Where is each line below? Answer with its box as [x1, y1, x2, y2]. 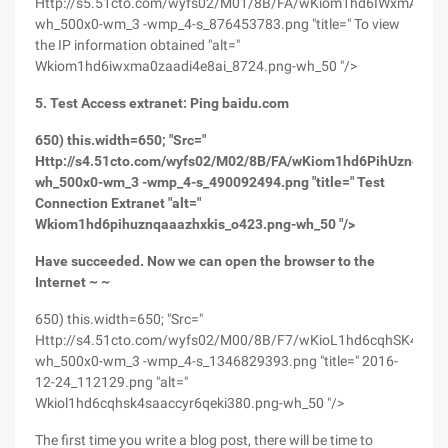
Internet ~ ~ [35, 274, 110, 290]
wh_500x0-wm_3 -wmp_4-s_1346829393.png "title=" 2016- [35, 353, 398, 369]
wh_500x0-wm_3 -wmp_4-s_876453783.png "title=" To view [35, 16, 400, 32]
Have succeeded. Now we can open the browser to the [35, 253, 375, 269]
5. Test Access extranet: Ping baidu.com [35, 95, 289, 111]
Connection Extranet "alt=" [35, 195, 201, 211]
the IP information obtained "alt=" [35, 37, 240, 53]
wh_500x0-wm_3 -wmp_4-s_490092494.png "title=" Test [35, 174, 385, 190]
